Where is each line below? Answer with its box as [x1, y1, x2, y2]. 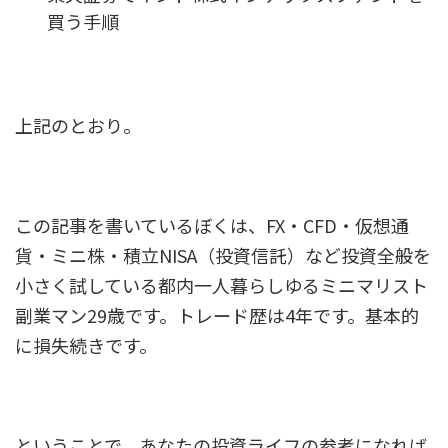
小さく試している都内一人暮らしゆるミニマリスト [15, 271, 428, 298]
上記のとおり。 [15, 111, 141, 138]
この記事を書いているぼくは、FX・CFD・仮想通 [15, 211, 409, 238]
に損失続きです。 [15, 331, 157, 358]
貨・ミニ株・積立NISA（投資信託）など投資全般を [15, 241, 431, 268]
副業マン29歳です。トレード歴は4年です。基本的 [15, 301, 419, 328]
